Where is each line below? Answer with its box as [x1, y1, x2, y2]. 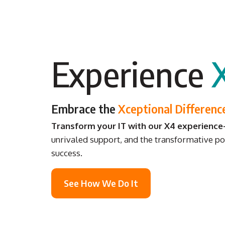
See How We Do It [64, 177, 138, 189]
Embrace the [51, 101, 118, 116]
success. [51, 148, 82, 159]
